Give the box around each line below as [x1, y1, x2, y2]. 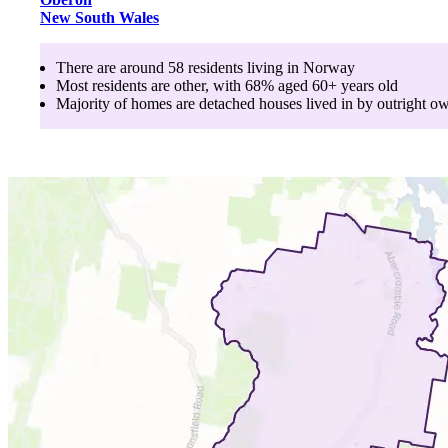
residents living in [184, 58, 303, 76]
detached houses [199, 94, 302, 112]
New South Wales [40, 8, 159, 26]
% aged [261, 76, 312, 94]
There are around [56, 58, 168, 76]
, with [205, 76, 241, 94]
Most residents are [56, 76, 174, 94]
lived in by [302, 94, 373, 112]
